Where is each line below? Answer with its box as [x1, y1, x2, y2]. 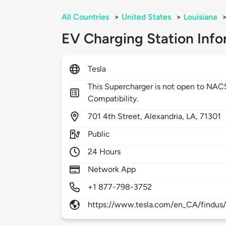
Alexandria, [144, 111, 187, 122]
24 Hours [88, 147, 121, 157]
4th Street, [103, 111, 145, 122]
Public [88, 129, 110, 139]
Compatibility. [88, 94, 139, 104]
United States [122, 12, 171, 22]
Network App [88, 164, 136, 175]
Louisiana [184, 12, 217, 22]
